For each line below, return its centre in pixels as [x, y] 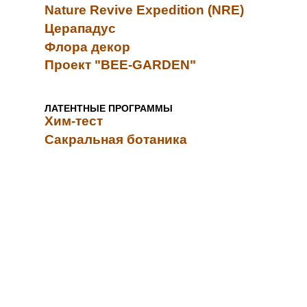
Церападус [80, 28]
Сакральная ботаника [116, 139]
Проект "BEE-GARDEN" [120, 65]
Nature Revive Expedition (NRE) [144, 10]
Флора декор [87, 47]
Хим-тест [74, 121]
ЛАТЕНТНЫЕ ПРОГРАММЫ [109, 108]
